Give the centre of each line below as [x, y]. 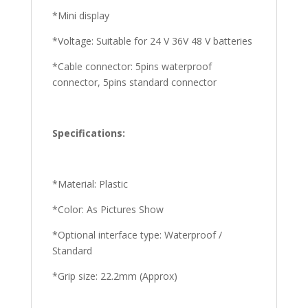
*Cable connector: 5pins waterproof [132, 66]
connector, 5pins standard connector [134, 82]
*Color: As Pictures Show [108, 209]
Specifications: [88, 133]
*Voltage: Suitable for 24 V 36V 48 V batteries [152, 41]
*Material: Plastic [90, 184]
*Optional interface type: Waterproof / [137, 235]
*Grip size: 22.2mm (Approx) [114, 276]
